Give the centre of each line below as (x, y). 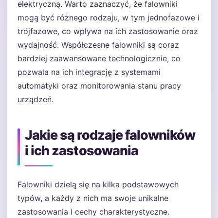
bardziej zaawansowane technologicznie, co (99, 58)
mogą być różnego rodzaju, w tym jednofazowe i (109, 18)
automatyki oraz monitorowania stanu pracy (99, 86)
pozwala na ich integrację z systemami (89, 72)
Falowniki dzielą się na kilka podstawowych (98, 184)
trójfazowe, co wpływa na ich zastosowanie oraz (108, 31)
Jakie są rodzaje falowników (110, 135)
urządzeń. (36, 99)
